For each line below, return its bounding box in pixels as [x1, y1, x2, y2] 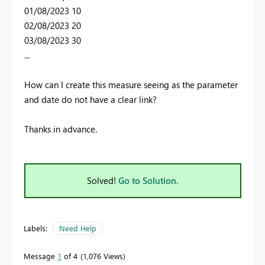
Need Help [59, 222, 96, 233]
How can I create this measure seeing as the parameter [24, 78, 238, 91]
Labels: [24, 222, 47, 233]
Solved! [87, 174, 118, 186]
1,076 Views [83, 250, 123, 261]
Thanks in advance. [24, 122, 97, 135]
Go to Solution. [118, 174, 179, 186]
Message [24, 250, 57, 261]
